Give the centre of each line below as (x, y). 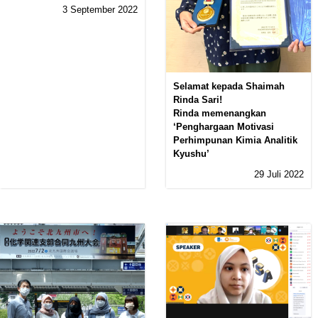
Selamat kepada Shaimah (229, 86)
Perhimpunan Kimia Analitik (235, 140)
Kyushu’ (191, 153)
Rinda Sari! (198, 99)
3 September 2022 (100, 9)
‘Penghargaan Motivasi (224, 126)
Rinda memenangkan (220, 113)
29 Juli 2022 (279, 174)
